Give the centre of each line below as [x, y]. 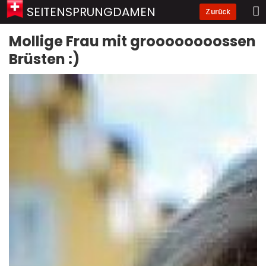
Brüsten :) [44, 59]
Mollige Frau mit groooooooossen [132, 41]
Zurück [218, 12]
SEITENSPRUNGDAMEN [91, 12]
